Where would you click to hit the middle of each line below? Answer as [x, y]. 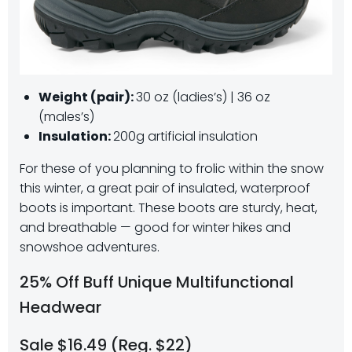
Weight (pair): [87, 97]
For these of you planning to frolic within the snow [172, 169]
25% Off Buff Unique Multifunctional [157, 282]
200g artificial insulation [185, 137]
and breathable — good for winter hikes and [155, 228]
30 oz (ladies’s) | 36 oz [203, 97]
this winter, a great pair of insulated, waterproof [165, 189]
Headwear [60, 308]
